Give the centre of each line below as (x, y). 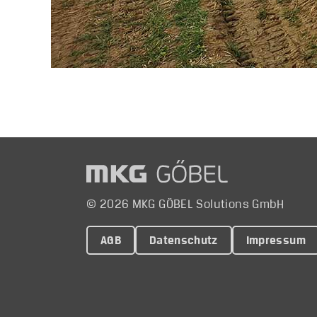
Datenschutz (184, 241)
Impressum (276, 241)
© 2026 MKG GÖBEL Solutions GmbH (185, 204)
